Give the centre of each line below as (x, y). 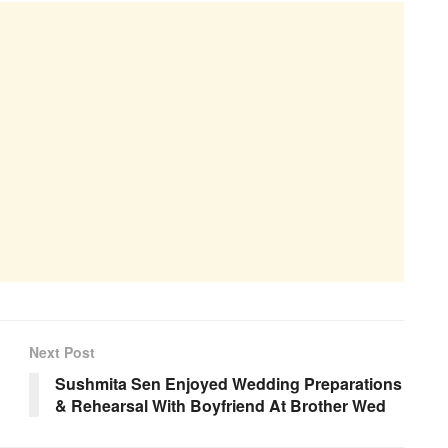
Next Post (62, 351)
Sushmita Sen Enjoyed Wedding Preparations (228, 383)
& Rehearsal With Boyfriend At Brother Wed (220, 405)
